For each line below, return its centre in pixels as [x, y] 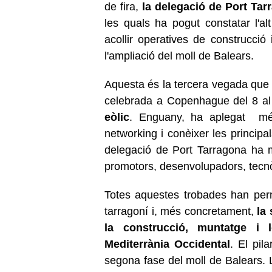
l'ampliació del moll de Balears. [181, 56]
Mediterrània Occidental [168, 244]
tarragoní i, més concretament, [179, 211]
